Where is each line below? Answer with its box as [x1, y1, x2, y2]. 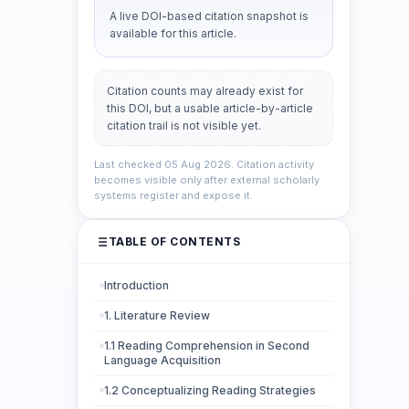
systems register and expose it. [94, 189, 253, 202]
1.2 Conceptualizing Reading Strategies [104, 383, 316, 397]
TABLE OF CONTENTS [109, 235, 241, 248]
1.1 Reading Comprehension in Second [104, 339, 309, 352]
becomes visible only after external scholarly [94, 173, 320, 186]
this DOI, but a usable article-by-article [107, 101, 313, 115]
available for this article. [110, 26, 236, 40]
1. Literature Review [104, 309, 210, 322]
